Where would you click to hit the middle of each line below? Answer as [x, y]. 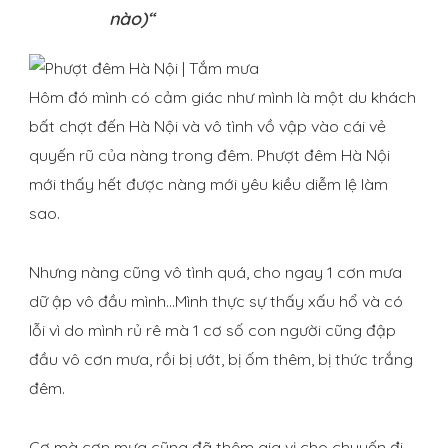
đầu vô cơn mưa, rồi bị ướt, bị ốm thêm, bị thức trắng [221, 359]
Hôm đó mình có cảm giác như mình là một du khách [222, 97]
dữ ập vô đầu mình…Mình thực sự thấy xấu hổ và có [216, 301]
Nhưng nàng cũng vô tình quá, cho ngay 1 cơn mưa [215, 272]
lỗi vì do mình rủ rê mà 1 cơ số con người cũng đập [212, 330]
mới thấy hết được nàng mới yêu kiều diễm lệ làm [208, 184]
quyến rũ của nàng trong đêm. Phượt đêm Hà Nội [209, 155]
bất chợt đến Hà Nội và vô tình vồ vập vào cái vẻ [207, 126]
